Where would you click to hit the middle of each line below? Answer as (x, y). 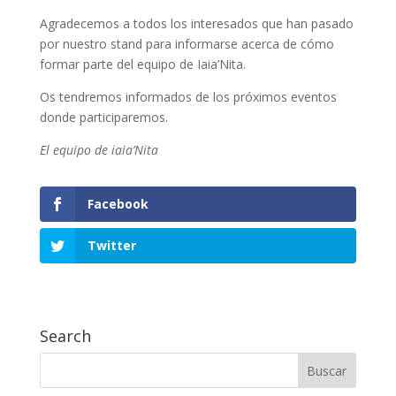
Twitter (111, 246)
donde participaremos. (103, 117)
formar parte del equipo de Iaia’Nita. (142, 64)
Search (65, 336)
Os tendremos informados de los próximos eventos (188, 97)
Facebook (118, 204)
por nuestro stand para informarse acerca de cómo (187, 44)
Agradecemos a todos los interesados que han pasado (196, 23)
